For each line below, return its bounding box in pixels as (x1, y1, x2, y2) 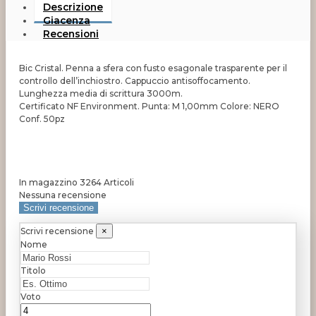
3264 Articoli (80, 176, 134, 188)
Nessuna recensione (19, 189, 107, 200)
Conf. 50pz (19, 113, 65, 124)
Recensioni (43, 28, 99, 39)
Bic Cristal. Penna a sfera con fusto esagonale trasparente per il (19, 62, 287, 73)
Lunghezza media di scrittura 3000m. (19, 87, 183, 99)
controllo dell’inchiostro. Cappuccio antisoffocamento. (19, 75, 250, 86)
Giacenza (43, 14, 90, 26)
